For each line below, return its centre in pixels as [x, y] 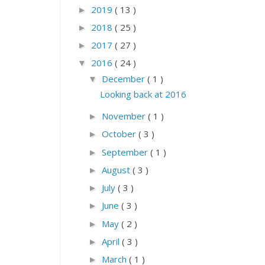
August [117, 169]
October [120, 134]
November [125, 116]
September [126, 152]
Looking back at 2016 [143, 94]
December [125, 78]
